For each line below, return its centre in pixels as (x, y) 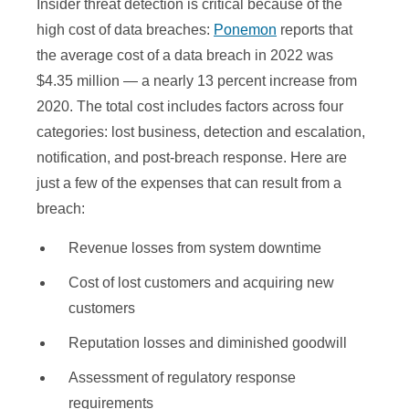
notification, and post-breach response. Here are (192, 158)
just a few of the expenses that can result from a (189, 184)
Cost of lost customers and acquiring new (201, 283)
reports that (315, 30)
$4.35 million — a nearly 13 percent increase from (197, 81)
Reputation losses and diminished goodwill (208, 343)
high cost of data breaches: (125, 30)
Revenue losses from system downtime (195, 248)
